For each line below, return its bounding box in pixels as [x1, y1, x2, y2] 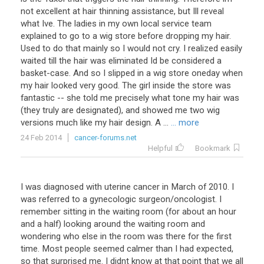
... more [171, 117, 199, 128]
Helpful [148, 144, 173, 153]
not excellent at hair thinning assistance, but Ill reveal [21, 6, 224, 16]
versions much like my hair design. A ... [21, 117, 169, 128]
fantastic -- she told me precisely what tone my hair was [21, 93, 239, 103]
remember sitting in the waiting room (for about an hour [21, 206, 236, 217]
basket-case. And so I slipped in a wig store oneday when [21, 68, 243, 78]
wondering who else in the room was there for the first [21, 231, 232, 242]
